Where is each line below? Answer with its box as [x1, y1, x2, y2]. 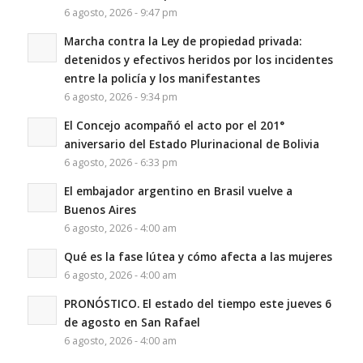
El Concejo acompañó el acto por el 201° [63, 117, 284, 134]
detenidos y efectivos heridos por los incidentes [63, 52, 333, 68]
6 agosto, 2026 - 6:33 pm [63, 156, 177, 170]
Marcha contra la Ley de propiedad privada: [63, 33, 301, 49]
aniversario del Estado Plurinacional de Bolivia [63, 136, 319, 152]
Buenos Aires [63, 202, 136, 218]
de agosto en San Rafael [63, 314, 200, 331]
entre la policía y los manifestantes [63, 70, 260, 87]
